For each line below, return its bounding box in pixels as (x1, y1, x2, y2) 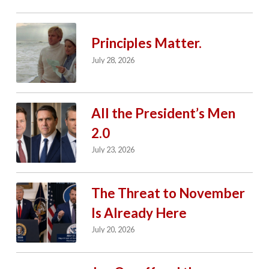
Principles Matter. (91, 35, 202, 52)
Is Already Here (91, 204, 187, 221)
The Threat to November (91, 184, 245, 201)
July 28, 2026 (92, 55, 135, 65)
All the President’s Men (91, 104, 235, 121)
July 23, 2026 (92, 145, 135, 155)
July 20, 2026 (92, 225, 135, 235)
